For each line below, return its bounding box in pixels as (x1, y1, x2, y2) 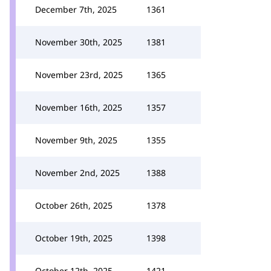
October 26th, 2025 (35, 200, 113, 211)
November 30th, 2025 (35, 36, 122, 48)
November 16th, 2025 (35, 102, 122, 113)
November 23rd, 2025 (35, 69, 123, 80)
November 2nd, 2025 (35, 167, 120, 178)
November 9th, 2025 (35, 134, 117, 146)
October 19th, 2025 (35, 232, 113, 244)
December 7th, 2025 (35, 4, 117, 15)
